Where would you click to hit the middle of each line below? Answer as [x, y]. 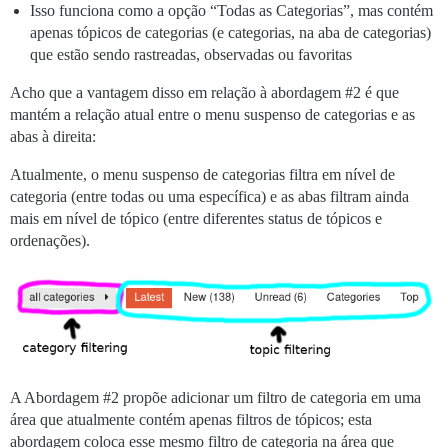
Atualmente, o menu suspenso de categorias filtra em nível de [202, 174]
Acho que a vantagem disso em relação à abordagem [177, 92]
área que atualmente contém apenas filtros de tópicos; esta [191, 420]
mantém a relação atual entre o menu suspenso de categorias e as [212, 114]
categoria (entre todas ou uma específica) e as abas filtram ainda [209, 196]
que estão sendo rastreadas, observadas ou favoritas [191, 54]
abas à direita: [53, 136]
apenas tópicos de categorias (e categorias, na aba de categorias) [230, 32]
